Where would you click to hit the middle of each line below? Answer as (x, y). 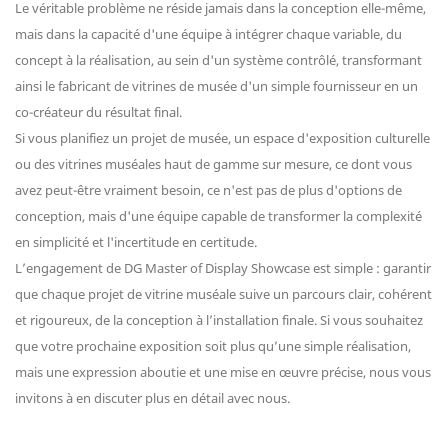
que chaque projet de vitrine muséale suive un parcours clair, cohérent (223, 294)
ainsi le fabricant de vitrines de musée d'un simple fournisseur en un (216, 86)
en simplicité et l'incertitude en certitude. (136, 242)
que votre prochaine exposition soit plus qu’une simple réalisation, (213, 346)
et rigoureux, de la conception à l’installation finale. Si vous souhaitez (219, 320)
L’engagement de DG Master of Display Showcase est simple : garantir (223, 268)
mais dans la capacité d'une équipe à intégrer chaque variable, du (208, 34)
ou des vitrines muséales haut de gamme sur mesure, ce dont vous (213, 164)
